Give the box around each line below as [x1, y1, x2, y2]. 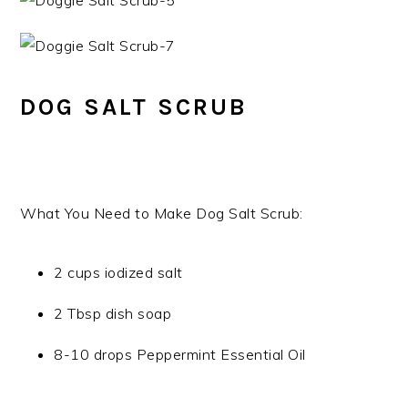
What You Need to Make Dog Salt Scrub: [20, 204, 303, 223]
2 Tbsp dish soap [54, 304, 172, 323]
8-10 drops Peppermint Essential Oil [54, 345, 306, 364]
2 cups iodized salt [54, 263, 183, 282]
